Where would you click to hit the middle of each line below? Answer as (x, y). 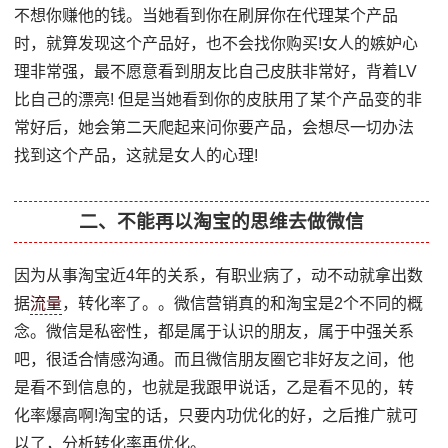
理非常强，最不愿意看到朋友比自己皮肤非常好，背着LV (216, 71)
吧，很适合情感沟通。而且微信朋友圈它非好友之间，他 (214, 359)
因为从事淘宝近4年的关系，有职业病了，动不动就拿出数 (219, 275)
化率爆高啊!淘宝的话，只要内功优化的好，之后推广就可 (216, 415)
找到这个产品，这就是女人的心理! (136, 155)
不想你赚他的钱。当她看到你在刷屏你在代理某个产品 (206, 15)
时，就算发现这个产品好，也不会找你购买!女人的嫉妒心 (216, 43)
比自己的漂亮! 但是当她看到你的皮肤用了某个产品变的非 (218, 99)
